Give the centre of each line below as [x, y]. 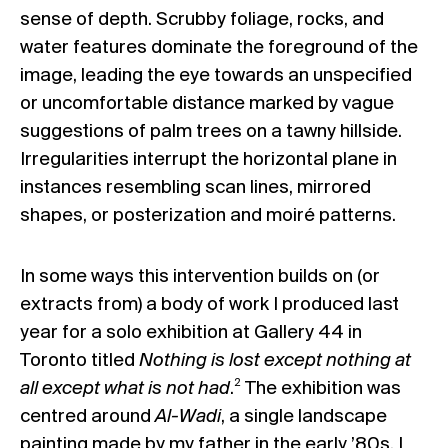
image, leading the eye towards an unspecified [216, 75]
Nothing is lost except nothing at [275, 360]
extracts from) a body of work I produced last [209, 304]
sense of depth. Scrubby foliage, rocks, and [202, 19]
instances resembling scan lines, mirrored [195, 187]
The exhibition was [321, 388]
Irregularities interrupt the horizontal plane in [208, 159]
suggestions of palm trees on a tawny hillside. [211, 131]
